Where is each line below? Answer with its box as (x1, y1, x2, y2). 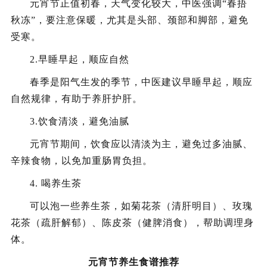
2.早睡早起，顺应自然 (30, 54, 129, 64)
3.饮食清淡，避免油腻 (30, 116, 129, 126)
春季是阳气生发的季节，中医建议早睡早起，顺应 (30, 76, 253, 87)
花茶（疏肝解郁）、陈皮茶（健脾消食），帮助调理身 (11, 217, 254, 228)
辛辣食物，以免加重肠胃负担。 (11, 155, 153, 166)
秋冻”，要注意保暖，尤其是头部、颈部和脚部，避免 (11, 14, 249, 25)
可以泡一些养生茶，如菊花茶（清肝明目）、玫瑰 (30, 200, 253, 211)
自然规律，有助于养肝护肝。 (11, 93, 142, 104)
